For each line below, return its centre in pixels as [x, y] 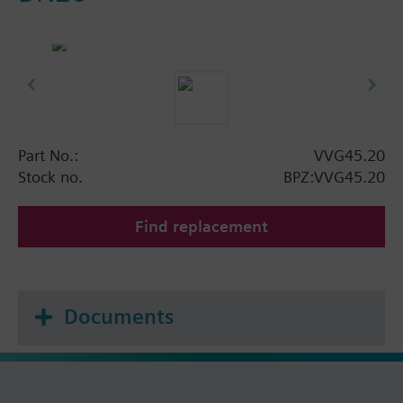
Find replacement [201, 226]
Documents [119, 316]
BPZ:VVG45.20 [334, 176]
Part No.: [48, 155]
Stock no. [50, 176]
